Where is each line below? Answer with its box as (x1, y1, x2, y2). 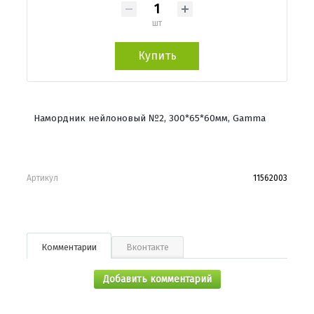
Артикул (27, 172, 58, 183)
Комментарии (41, 241, 97, 252)
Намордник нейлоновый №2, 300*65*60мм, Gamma (34, 111, 266, 124)
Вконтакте (126, 241, 169, 252)
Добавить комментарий (102, 273, 212, 285)
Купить (137, 48, 177, 62)
